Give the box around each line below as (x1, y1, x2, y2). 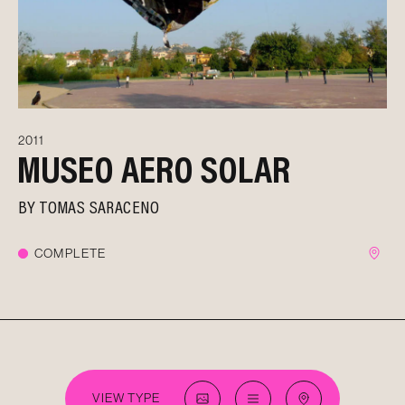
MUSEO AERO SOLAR (15, 144, 290, 193)
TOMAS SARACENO (40, 193, 160, 218)
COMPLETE (34, 245, 107, 260)
